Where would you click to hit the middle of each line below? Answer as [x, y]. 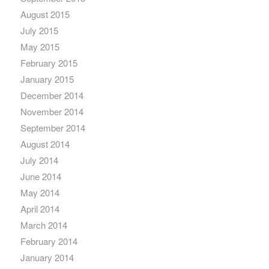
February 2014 [49, 241]
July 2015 [39, 31]
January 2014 [47, 258]
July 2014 [39, 160]
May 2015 [40, 47]
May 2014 [40, 193]
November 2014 [52, 112]
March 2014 [44, 225]
